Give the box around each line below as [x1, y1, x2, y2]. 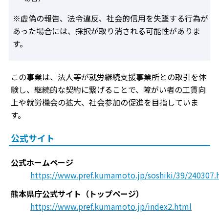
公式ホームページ [11, 156, 73, 169]
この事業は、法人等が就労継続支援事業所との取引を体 [11, 71, 206, 83]
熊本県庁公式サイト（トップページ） [11, 188, 144, 200]
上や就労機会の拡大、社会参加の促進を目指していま [11, 96, 198, 109]
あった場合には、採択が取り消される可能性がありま [13, 25, 200, 37]
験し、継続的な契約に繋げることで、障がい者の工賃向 [11, 84, 206, 96]
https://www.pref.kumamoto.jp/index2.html [30, 200, 192, 213]
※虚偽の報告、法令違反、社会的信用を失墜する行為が [13, 12, 208, 24]
